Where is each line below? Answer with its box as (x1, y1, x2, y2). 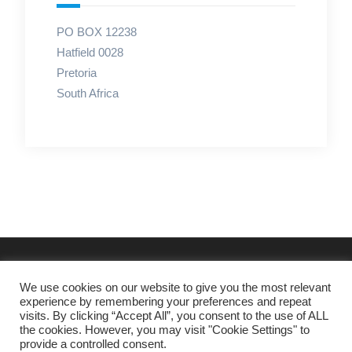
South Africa (56, 86, 119, 101)
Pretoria (56, 66, 97, 80)
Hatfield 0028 (56, 46, 123, 60)
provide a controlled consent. (20, 338, 167, 350)
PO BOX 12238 (56, 25, 137, 39)
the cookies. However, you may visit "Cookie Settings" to (20, 324, 310, 336)
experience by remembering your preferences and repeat (20, 295, 311, 308)
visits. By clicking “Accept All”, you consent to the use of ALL (20, 310, 328, 322)
